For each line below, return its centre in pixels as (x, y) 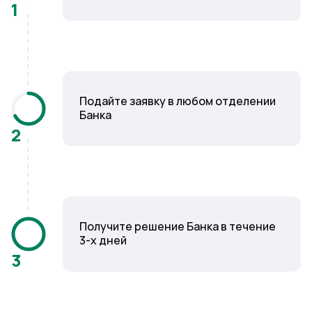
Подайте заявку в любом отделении (178, 101)
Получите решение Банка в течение (178, 227)
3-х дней (103, 241)
